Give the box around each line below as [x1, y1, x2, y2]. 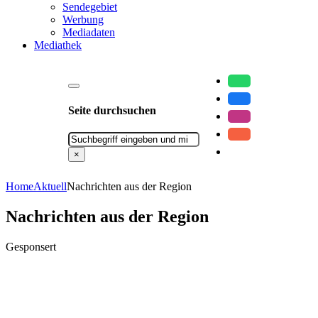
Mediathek [34, 39, 82, 51]
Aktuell [33, 180, 67, 192]
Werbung [62, 13, 104, 26]
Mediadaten [62, 26, 115, 38]
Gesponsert [6, 240, 56, 253]
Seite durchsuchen [67, 104, 156, 116]
